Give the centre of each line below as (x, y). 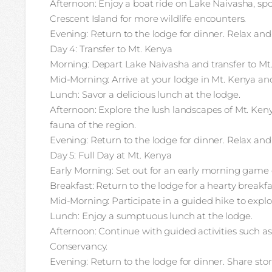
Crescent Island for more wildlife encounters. (148, 19)
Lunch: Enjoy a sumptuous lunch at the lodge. (151, 216)
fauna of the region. (93, 125)
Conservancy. (79, 246)
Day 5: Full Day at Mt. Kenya (111, 155)
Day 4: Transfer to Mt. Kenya (111, 49)
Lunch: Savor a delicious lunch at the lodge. (145, 94)
